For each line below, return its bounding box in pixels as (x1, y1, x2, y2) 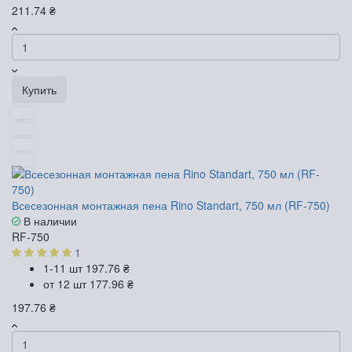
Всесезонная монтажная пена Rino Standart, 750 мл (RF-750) (12, 197, 330, 214)
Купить (22, 82, 57, 98)
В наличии (20, 213, 77, 229)
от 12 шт (43, 276, 90, 292)
